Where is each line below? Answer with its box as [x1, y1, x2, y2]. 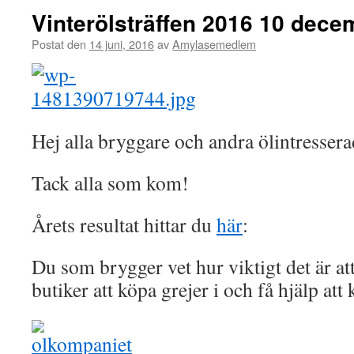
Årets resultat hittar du [32, 211, 217, 238]
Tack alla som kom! [32, 169, 189, 196]
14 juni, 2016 [89, 36, 154, 52]
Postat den [32, 36, 86, 52]
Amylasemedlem [172, 36, 256, 52]
